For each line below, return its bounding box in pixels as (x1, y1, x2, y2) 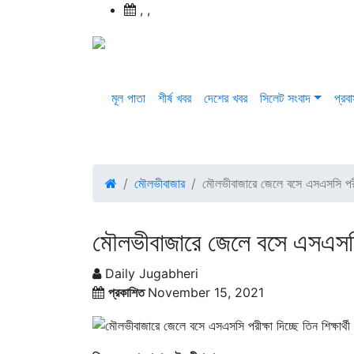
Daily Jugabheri (101, 265, 198, 281)
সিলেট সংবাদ (260, 90, 311, 106)
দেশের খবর (204, 90, 247, 106)
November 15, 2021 (148, 284, 264, 300)
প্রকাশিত (108, 284, 148, 300)
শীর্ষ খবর (158, 90, 191, 106)
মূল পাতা (111, 90, 145, 106)
